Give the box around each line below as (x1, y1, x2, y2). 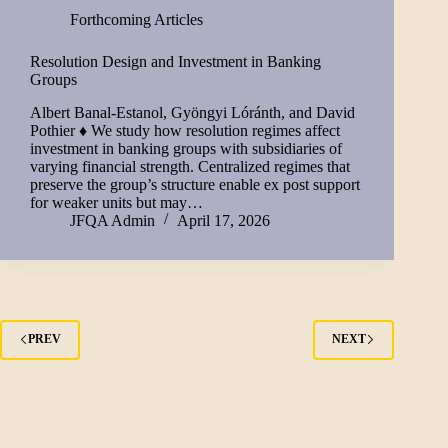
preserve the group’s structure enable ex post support (30, 175, 360, 193)
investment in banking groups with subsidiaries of (30, 139, 342, 157)
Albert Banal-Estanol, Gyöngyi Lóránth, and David (30, 103, 355, 121)
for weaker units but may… (30, 193, 203, 211)
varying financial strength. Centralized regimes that (30, 157, 350, 175)
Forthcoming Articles (70, 10, 203, 28)
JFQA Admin (70, 211, 155, 229)
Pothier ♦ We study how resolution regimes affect (30, 121, 340, 139)
